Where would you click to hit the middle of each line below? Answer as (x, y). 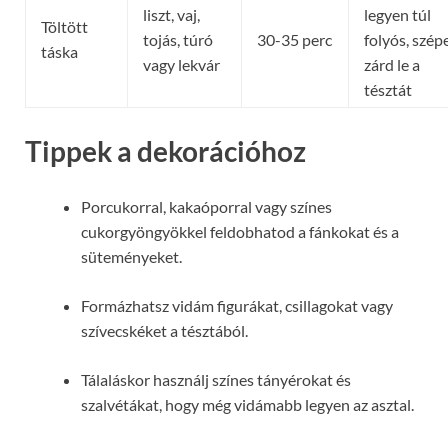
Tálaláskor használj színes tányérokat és (216, 379)
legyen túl (397, 14)
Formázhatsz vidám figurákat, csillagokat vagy (237, 305)
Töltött (64, 26)
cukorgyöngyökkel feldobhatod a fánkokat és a (240, 231)
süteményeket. (131, 256)
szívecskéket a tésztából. (164, 330)
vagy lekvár (181, 64)
